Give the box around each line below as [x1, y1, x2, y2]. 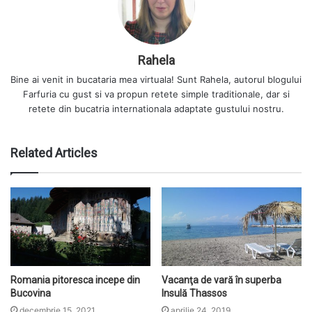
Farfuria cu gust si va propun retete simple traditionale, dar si [22, 88, 290, 100]
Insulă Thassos [162, 287, 227, 299]
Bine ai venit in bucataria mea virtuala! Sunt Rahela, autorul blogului [10, 74, 302, 86]
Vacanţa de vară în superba [162, 274, 281, 286]
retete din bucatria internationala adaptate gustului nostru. [28, 103, 284, 115]
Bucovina [10, 287, 51, 299]
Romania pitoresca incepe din [10, 274, 140, 286]
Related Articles [10, 146, 97, 161]
